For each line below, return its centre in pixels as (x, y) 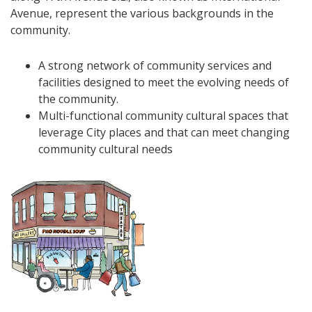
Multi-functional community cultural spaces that (163, 115)
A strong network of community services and (155, 65)
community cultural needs (106, 149)
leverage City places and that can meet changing (164, 132)
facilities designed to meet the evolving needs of (164, 82)
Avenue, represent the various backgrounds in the (142, 13)
